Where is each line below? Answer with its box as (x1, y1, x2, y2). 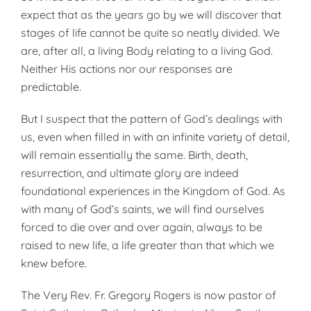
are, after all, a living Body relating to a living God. (21, 44, 273, 58)
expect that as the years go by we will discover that (21, 8, 281, 22)
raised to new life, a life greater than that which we (21, 238, 274, 252)
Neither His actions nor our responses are (21, 62, 233, 76)
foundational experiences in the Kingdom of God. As (21, 184, 285, 198)
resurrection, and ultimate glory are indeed (21, 166, 239, 180)
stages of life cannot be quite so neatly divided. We (21, 26, 280, 40)
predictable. (21, 80, 81, 94)
